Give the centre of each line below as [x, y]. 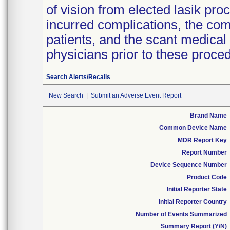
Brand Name [208, 116]
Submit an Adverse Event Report [136, 95]
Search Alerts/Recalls [79, 77]
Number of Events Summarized [181, 214]
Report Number [204, 152]
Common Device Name [193, 128]
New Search [66, 95]
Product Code [207, 177]
